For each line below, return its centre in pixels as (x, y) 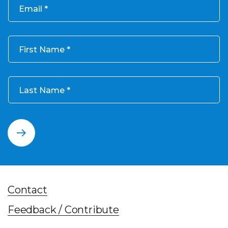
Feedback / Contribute (63, 209)
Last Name (42, 90)
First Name (42, 49)
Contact (27, 190)
